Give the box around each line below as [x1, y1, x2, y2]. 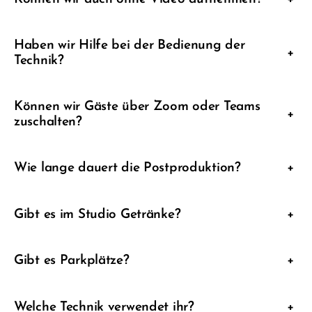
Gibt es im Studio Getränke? [14, 208, 181, 221]
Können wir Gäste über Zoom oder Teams [14, 100, 260, 114]
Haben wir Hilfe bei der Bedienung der [14, 39, 245, 53]
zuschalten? [14, 116, 82, 130]
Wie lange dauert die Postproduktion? [14, 162, 241, 175]
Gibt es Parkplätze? [14, 254, 130, 268]
